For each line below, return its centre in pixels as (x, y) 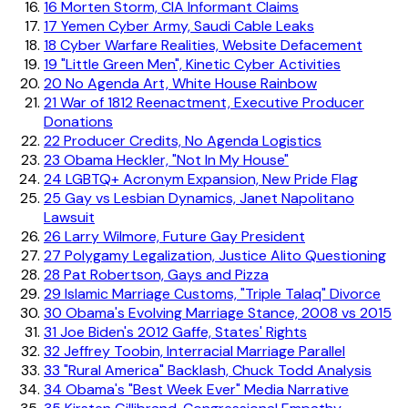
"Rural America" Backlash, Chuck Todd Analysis (216, 370)
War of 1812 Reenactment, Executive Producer (210, 102)
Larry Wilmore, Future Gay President (183, 236)
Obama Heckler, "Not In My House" (174, 159)
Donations (78, 121)
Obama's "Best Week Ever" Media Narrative (205, 389)
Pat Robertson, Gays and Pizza (164, 274)
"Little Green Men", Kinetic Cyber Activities (199, 64)
